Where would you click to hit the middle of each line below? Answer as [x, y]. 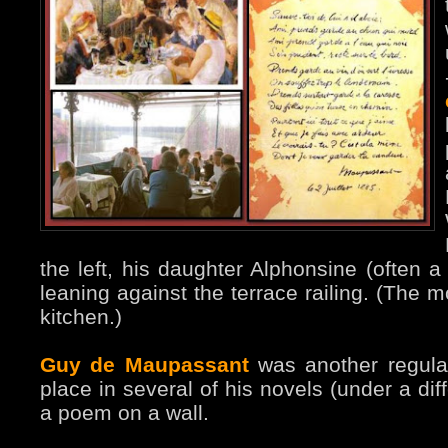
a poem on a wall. [124, 413]
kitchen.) [81, 317]
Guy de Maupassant [144, 365]
